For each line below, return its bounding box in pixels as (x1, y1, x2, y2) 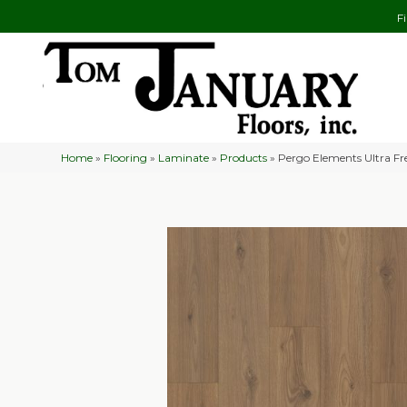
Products (220, 150, 268, 164)
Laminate (158, 150, 210, 164)
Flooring (104, 150, 148, 164)
